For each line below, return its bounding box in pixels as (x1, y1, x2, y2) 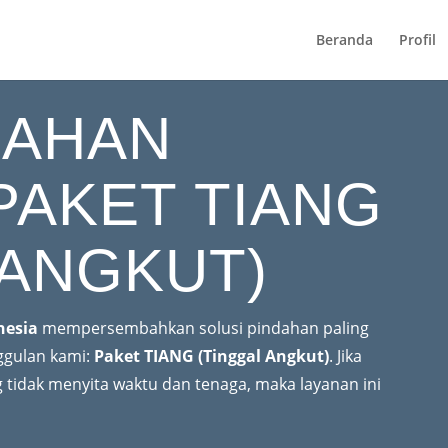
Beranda (315, 30, 373, 49)
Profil (398, 30, 436, 49)
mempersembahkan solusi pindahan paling (38, 316, 370, 339)
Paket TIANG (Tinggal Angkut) (94, 344, 330, 367)
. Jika (329, 344, 363, 367)
